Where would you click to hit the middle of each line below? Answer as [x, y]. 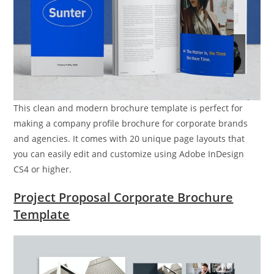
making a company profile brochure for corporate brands [131, 123]
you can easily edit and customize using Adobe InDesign [129, 154]
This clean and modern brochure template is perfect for [128, 108]
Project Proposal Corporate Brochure [124, 197]
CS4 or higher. [43, 169]
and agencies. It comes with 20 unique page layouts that [129, 138]
